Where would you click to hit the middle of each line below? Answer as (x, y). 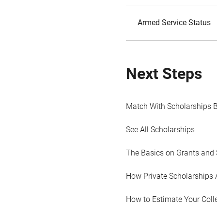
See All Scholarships (160, 130)
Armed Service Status (174, 23)
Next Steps (164, 74)
